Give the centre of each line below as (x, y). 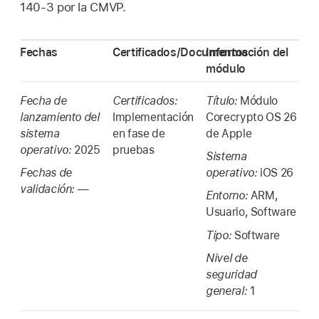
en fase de (139, 133)
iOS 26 (277, 172)
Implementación (153, 117)
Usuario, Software (251, 212)
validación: (49, 189)
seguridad (231, 275)
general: (228, 291)
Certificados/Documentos (181, 52)
